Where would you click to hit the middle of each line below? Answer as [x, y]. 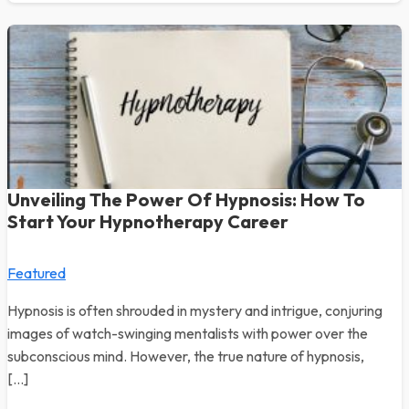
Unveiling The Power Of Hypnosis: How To [186, 199]
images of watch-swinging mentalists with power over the [188, 333]
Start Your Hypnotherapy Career [148, 221]
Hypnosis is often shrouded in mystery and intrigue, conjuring [195, 310]
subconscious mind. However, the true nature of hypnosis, [186, 356]
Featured [37, 273]
